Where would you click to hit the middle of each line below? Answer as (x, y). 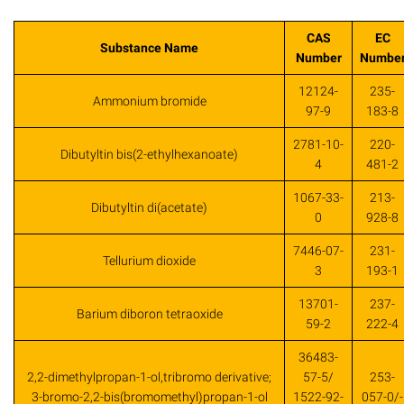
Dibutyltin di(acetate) (149, 208)
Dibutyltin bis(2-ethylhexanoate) (149, 155)
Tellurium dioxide (149, 261)
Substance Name (149, 48)
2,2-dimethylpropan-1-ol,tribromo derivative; (149, 377)
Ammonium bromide (149, 101)
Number (318, 58)
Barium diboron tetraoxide (149, 314)
